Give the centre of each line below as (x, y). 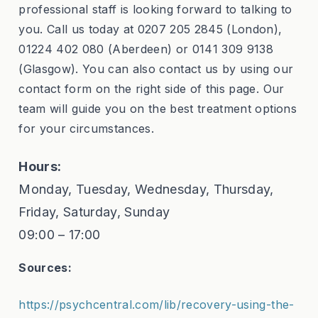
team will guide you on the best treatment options (158, 109)
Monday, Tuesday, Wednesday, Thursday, (146, 190)
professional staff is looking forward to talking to (155, 10)
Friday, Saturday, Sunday (94, 212)
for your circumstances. (87, 129)
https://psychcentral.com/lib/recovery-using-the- (157, 305)
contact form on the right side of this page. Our (152, 89)
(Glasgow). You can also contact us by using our (156, 69)
